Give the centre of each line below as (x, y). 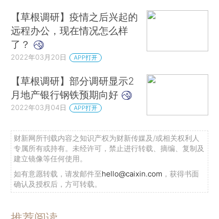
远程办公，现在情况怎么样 (70, 31)
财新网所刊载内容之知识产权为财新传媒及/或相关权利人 (107, 138)
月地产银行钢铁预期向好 (66, 95)
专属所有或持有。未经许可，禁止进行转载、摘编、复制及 (109, 149)
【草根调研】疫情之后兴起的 (75, 17)
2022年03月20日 (39, 57)
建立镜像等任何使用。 (51, 159)
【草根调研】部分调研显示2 (73, 81)
